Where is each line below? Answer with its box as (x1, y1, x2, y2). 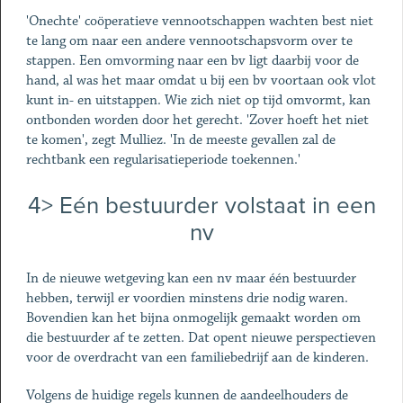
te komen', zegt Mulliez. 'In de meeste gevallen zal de (25, 131, 336, 148)
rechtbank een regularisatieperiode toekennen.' (25, 151, 300, 168)
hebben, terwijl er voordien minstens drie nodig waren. (25, 290, 348, 307)
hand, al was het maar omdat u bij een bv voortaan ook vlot (25, 72, 376, 89)
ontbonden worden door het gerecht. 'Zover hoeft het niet (25, 112, 369, 129)
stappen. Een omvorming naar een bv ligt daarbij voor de (25, 52, 359, 69)
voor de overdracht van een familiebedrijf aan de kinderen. (25, 349, 369, 366)
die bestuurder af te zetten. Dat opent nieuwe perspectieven (25, 329, 376, 346)
